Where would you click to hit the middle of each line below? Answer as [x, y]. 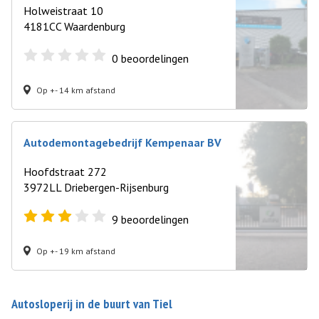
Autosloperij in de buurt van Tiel [92, 304]
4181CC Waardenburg [74, 26]
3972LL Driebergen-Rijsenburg [96, 187]
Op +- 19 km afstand [76, 251]
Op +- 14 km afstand [76, 90]
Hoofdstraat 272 [65, 172]
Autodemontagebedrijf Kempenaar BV [122, 142]
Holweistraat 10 [63, 11]
